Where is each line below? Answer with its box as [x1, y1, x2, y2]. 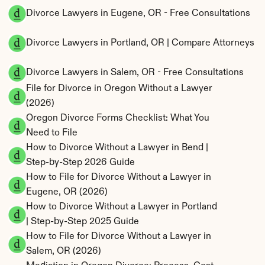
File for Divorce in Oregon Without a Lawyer [26, 84, 212, 93]
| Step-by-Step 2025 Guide [26, 217, 139, 227]
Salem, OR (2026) [26, 247, 101, 256]
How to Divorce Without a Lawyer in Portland [26, 202, 217, 212]
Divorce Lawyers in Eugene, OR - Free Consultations [26, 8, 250, 18]
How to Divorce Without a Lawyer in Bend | [26, 143, 208, 153]
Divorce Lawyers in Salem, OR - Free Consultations [26, 67, 244, 77]
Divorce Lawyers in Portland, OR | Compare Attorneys [26, 38, 254, 48]
